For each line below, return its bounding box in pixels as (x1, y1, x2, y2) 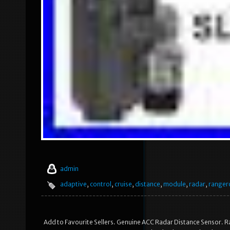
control (90, 180, 111, 188)
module (163, 180, 186, 188)
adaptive (60, 180, 87, 188)
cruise (114, 180, 132, 188)
